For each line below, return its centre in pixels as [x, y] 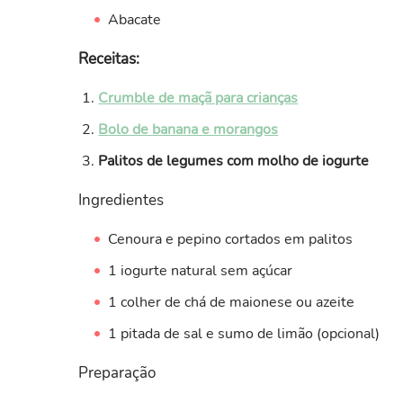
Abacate [134, 19]
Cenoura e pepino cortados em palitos [230, 239]
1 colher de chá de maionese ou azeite [231, 302]
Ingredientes [121, 200]
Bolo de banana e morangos [188, 129]
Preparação [117, 372]
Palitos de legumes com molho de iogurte [234, 161]
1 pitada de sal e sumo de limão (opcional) [243, 333]
